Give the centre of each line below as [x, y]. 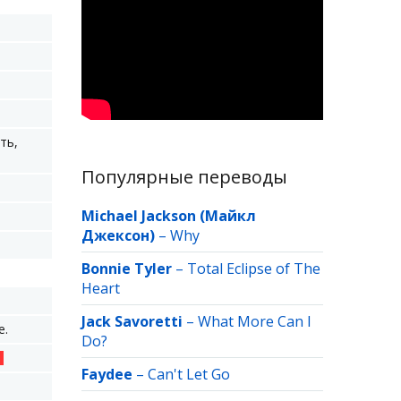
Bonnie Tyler [127, 269]
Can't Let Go [189, 374]
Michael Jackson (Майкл [169, 216]
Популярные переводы [184, 177]
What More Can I [255, 321]
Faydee [107, 374]
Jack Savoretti [132, 321]
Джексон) [118, 235]
